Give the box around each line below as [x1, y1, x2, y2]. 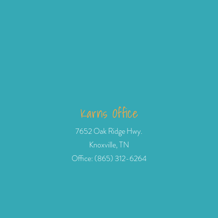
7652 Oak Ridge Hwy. [75, 126, 143, 137]
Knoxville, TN [89, 140, 129, 151]
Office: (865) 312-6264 [72, 153, 146, 164]
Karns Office [80, 104, 138, 124]
